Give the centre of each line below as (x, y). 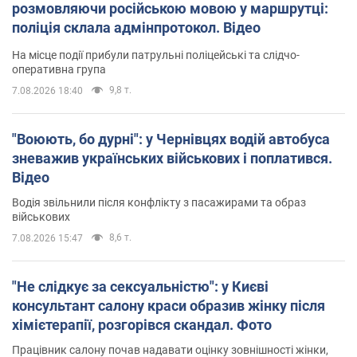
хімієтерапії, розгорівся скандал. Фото (142, 325)
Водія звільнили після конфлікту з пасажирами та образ (159, 203)
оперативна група (59, 70)
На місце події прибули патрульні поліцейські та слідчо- (156, 55)
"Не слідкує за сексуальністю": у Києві (140, 287)
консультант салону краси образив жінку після (169, 306)
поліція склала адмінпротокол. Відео (136, 28)
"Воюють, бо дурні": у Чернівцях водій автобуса (171, 139)
